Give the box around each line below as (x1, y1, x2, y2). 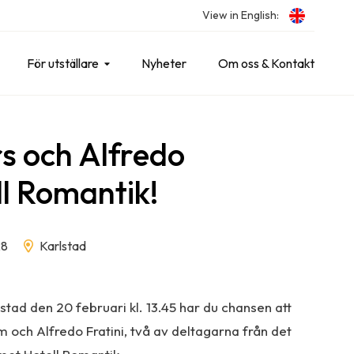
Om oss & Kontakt (218, 55, 314, 71)
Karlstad (37, 238, 86, 254)
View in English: (202, 8, 279, 22)
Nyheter (141, 55, 186, 71)
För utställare (27, 55, 99, 71)
